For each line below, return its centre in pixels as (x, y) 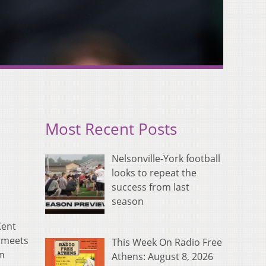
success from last (151, 187)
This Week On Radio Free (167, 243)
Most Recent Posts (111, 129)
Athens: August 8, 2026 (162, 257)
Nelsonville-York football (166, 159)
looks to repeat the (154, 173)
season (128, 202)
